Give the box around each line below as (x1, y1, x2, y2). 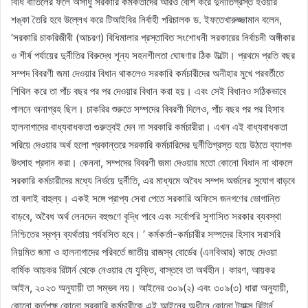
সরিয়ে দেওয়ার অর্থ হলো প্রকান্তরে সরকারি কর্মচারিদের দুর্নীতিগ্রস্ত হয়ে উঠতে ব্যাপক (11, 137, 292, 151)
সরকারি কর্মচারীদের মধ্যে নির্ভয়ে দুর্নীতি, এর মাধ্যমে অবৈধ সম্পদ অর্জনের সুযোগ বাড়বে (11, 173, 295, 187)
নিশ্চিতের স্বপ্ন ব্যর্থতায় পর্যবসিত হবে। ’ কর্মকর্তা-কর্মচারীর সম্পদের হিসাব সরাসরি (11, 227, 280, 241)
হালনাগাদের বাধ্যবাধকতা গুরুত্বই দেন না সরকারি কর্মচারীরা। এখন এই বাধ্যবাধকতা (11, 120, 287, 133)
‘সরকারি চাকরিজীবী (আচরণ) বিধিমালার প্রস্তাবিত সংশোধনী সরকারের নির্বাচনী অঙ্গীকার (11, 30, 295, 44)
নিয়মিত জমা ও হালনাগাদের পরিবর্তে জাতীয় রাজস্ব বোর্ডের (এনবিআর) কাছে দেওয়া (11, 245, 277, 258)
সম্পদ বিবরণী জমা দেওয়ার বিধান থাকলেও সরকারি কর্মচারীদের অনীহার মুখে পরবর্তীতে (11, 66, 284, 80)
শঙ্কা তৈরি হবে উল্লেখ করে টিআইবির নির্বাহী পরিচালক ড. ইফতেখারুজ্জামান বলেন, (11, 12, 282, 26)
